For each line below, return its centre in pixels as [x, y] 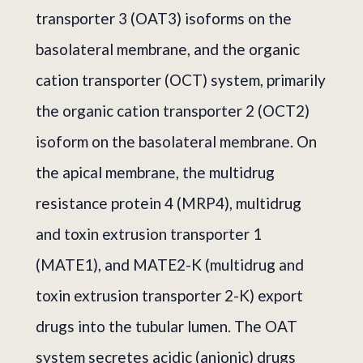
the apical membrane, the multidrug [155, 172]
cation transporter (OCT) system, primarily [181, 79]
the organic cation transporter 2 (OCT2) [173, 110]
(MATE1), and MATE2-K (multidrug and [170, 264]
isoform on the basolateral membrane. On [176, 141]
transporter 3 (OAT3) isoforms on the [164, 18]
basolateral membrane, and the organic [168, 49]
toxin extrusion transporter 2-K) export [169, 295]
